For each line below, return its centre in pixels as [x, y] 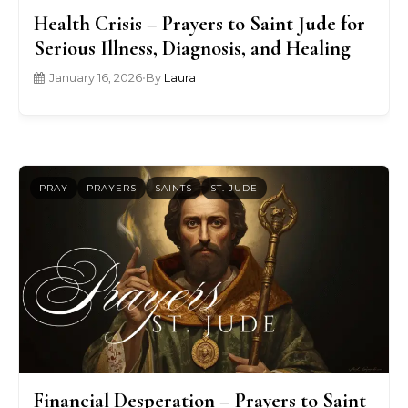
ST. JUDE [234, 189]
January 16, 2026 [96, 77]
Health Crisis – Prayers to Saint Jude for [199, 23]
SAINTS [173, 189]
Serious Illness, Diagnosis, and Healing [192, 47]
